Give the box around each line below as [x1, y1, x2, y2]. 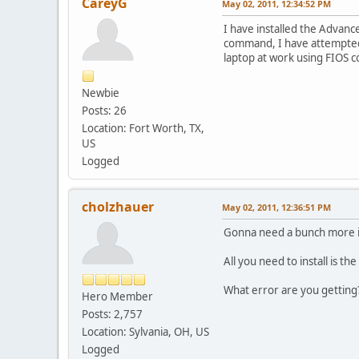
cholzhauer [82, 197, 154, 216]
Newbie [82, 85, 119, 100]
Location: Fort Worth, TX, [82, 120, 204, 135]
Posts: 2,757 [82, 306, 143, 321]
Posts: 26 [82, 103, 127, 118]
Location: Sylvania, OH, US [82, 324, 209, 339]
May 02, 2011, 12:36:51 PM [222, 200, 331, 213]
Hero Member [82, 288, 153, 304]
